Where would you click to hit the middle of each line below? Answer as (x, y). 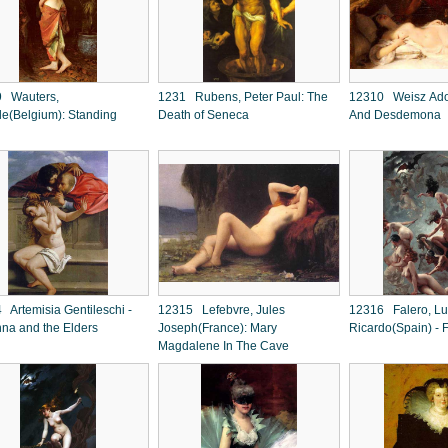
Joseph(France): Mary (217, 328)
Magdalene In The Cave (225, 346)
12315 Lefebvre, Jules (221, 310)
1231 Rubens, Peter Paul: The (243, 97)
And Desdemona (395, 115)
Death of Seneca (203, 115)
